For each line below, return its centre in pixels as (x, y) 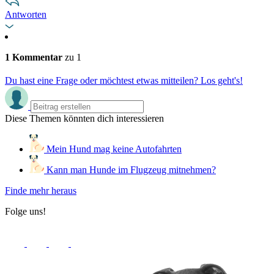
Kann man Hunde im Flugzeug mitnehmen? (130, 169)
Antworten (26, 14)
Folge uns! (25, 211)
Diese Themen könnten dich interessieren (84, 118)
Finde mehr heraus (41, 190)
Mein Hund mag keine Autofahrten (113, 149)
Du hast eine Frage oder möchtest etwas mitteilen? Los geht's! (124, 80)
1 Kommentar (34, 57)
